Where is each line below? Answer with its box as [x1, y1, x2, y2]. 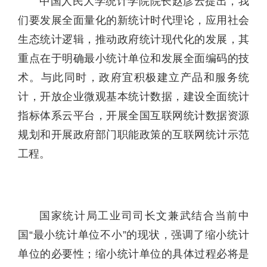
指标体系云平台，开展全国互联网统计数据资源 [18, 109, 249, 122]
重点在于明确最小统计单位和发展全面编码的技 [18, 52, 249, 64]
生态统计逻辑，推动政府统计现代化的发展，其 [18, 33, 249, 45]
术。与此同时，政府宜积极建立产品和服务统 [18, 71, 249, 83]
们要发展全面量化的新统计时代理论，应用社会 [18, 14, 249, 26]
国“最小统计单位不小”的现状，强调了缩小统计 [18, 228, 249, 241]
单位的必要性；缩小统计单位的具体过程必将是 [18, 247, 249, 260]
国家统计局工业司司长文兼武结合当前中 [39, 209, 249, 222]
